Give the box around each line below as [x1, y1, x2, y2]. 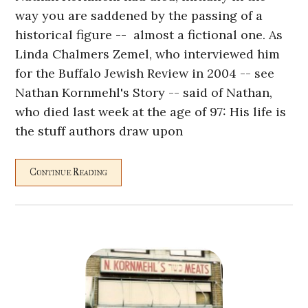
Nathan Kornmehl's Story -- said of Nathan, [15, 85, 273, 101]
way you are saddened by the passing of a [15, 8, 263, 24]
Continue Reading [30, 166, 108, 179]
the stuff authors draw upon [15, 123, 184, 140]
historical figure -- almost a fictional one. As [15, 27, 283, 43]
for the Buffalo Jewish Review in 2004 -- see [15, 65, 275, 82]
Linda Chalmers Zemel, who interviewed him [15, 46, 280, 63]
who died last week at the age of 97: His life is [15, 104, 287, 120]
